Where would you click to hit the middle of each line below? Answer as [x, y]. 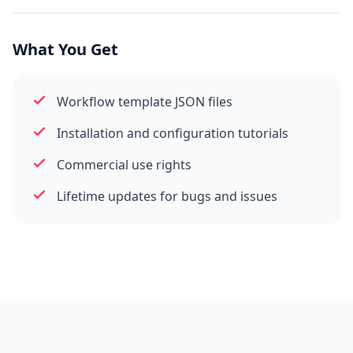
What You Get [65, 49]
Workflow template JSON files [145, 102]
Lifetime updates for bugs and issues [167, 196]
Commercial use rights [124, 165]
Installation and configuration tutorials [173, 133]
